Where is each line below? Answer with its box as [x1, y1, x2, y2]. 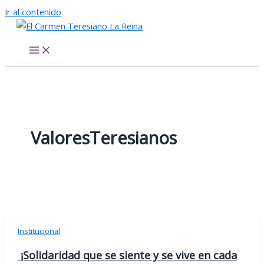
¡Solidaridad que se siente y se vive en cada [17, 248, 237, 263]
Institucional [17, 226, 60, 237]
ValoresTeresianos [30, 126, 177, 150]
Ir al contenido [5, 6, 61, 18]
